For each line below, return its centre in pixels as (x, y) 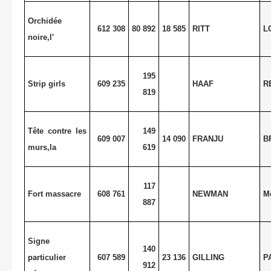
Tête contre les (57, 131)
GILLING (208, 257)
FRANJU (207, 139)
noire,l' (41, 37)
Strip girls (46, 83)
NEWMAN (210, 194)
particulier (47, 257)
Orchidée (44, 21)
